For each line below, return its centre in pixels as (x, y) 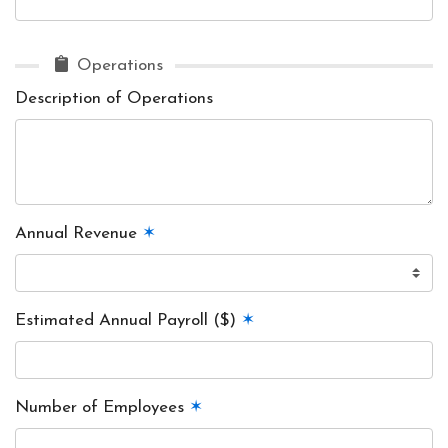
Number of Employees (102, 407)
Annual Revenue (78, 233)
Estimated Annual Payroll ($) (128, 320)
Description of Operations (114, 98)
